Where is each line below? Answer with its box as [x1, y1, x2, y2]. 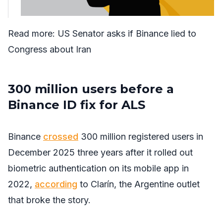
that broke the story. [8, 195, 91, 205]
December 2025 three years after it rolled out [8, 147, 193, 158]
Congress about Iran [8, 44, 91, 55]
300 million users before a [8, 82, 174, 96]
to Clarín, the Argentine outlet [77, 179, 200, 189]
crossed [43, 131, 78, 142]
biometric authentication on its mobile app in [8, 163, 189, 173]
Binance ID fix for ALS [8, 98, 145, 112]
